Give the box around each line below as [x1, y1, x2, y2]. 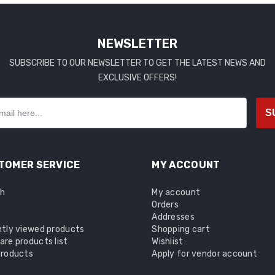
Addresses [152, 212, 195, 223]
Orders [152, 199, 179, 211]
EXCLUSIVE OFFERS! [98, 72, 177, 83]
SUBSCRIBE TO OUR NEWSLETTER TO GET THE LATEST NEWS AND [9, 58, 266, 69]
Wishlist [152, 236, 184, 247]
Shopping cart [152, 224, 210, 235]
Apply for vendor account [152, 249, 258, 260]
